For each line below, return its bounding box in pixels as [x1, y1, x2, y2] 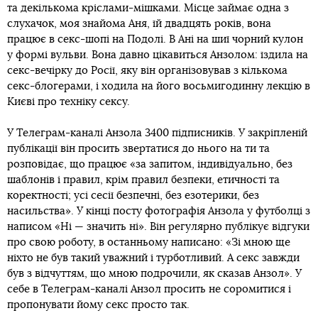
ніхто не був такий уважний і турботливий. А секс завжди [7, 253, 300, 264]
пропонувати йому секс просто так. [7, 300, 190, 311]
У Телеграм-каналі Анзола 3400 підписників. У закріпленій [7, 128, 307, 139]
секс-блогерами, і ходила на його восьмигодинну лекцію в [7, 81, 310, 92]
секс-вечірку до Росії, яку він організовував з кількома [7, 65, 287, 77]
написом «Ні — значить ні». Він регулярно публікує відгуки [7, 221, 309, 233]
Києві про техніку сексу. [7, 97, 130, 108]
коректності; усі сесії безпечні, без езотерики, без [7, 190, 259, 202]
